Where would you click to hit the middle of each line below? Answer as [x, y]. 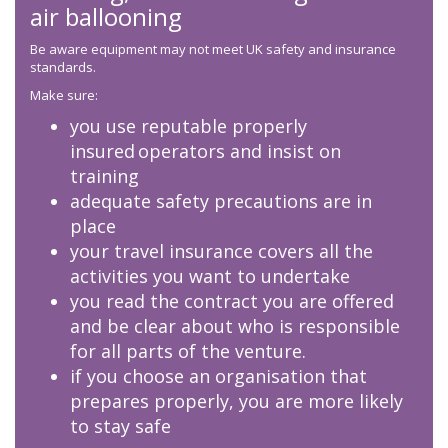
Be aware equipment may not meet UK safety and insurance [213, 49]
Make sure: [64, 95]
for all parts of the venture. [193, 351]
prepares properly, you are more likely [236, 401]
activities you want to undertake [212, 276]
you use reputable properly [188, 126]
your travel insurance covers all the [221, 251]
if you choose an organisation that [218, 376]
